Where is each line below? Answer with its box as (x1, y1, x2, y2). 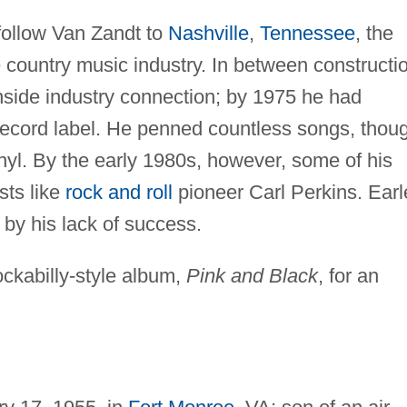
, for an (317, 263, 379, 287)
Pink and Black (185, 263, 318, 287)
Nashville (167, 21, 249, 45)
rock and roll (65, 180, 173, 203)
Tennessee (259, 21, 355, 45)
